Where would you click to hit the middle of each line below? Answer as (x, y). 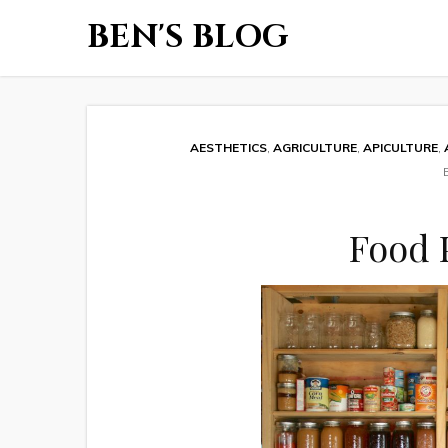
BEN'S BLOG (188, 37)
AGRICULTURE (314, 147)
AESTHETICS (228, 147)
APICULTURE (400, 147)
